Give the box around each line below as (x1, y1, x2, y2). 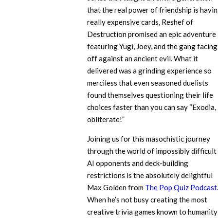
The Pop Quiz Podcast (145, 183, 217, 192)
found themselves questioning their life (87, 91, 213, 100)
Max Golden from (87, 183, 145, 192)
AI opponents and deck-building (87, 159, 188, 168)
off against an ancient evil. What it (87, 54, 198, 63)
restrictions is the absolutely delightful (87, 171, 213, 180)
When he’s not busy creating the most (87, 195, 207, 204)
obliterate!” (87, 115, 125, 124)
